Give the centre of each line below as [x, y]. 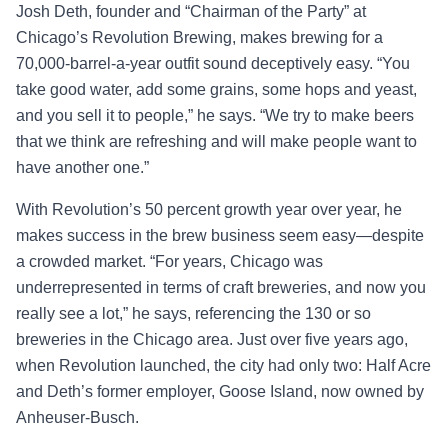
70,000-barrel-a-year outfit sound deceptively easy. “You [213, 63]
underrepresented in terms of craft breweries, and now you [221, 287]
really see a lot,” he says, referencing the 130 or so [193, 313]
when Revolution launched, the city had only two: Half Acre [223, 365]
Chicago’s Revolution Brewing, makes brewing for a [199, 37]
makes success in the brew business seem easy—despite [220, 235]
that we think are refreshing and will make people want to [216, 141]
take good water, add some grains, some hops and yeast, [216, 89]
